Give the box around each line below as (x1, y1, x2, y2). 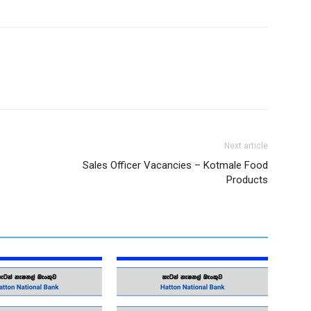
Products (226, 174, 268, 186)
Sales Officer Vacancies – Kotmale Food (83, 159, 268, 171)
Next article (224, 141, 268, 151)
